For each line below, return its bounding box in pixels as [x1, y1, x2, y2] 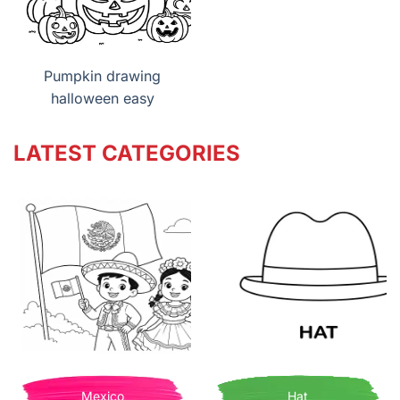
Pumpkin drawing [44, 67, 161, 86]
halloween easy [50, 89, 154, 108]
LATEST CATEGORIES [13, 140, 240, 167]
